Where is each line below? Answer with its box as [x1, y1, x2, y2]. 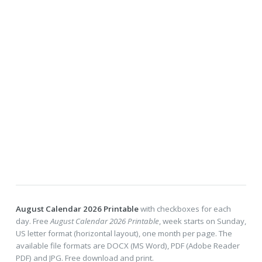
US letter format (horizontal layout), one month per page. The [15, 227, 232, 239]
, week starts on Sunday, [158, 215, 246, 226]
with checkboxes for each [138, 203, 231, 214]
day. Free [15, 215, 50, 226]
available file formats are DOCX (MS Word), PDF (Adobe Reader [15, 240, 240, 251]
